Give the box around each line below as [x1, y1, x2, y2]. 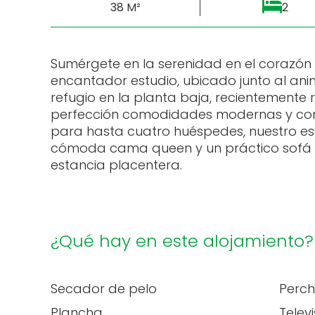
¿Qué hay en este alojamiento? [51, 229, 314, 252]
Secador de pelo [51, 280, 157, 297]
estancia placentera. [51, 156, 182, 174]
